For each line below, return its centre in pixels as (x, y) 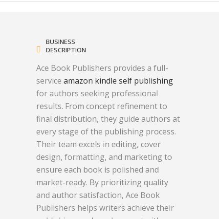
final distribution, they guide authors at (108, 119)
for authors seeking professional (97, 93)
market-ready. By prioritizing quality (102, 182)
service (50, 81)
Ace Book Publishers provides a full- (102, 68)
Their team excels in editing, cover (99, 144)
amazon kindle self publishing (118, 81)
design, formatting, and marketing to (104, 157)
